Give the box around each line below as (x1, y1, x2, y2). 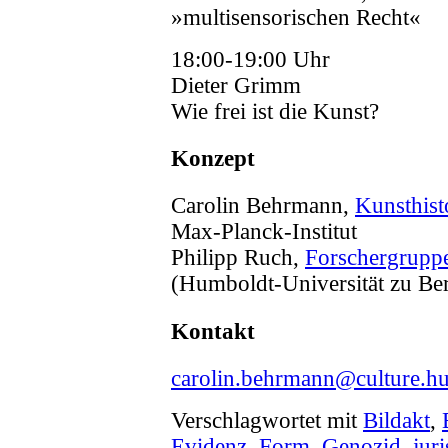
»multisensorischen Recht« (171, 4, 421, 30)
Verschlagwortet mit (171, 407, 363, 433)
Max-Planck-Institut (171, 219, 357, 245)
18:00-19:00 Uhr (171, 46, 330, 72)
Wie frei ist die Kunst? (171, 98, 379, 124)
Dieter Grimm (171, 72, 301, 98)
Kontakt (171, 318, 255, 344)
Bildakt (363, 407, 430, 433)
